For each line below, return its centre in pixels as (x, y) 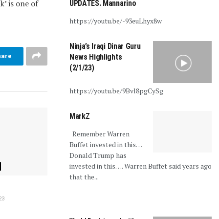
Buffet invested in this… (106, 144)
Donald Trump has (98, 155)
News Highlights (96, 57)
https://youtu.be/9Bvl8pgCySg (116, 90)
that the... (84, 176)
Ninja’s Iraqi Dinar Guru (105, 46)
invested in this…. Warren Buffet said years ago (141, 166)
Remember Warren (99, 133)
